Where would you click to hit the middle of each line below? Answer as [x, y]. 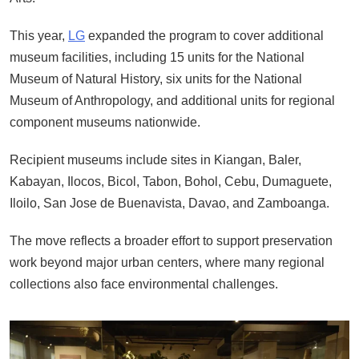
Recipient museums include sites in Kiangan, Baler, [155, 160]
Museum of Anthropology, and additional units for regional [172, 101]
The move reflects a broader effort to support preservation [171, 241]
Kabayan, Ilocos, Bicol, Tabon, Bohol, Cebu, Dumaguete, [171, 182]
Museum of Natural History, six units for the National [156, 79]
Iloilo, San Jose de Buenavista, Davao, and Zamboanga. [169, 204]
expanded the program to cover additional [204, 36]
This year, [39, 36]
